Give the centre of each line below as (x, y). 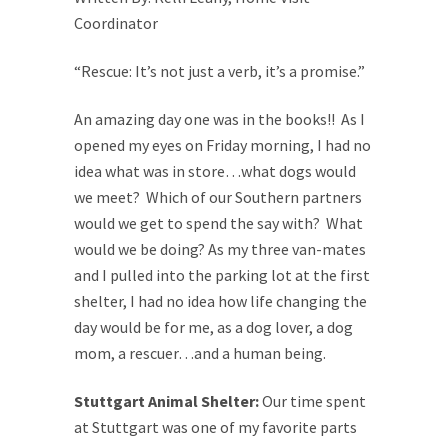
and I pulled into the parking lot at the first (222, 275)
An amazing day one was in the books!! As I (219, 119)
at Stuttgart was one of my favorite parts (215, 427)
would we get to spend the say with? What (218, 223)
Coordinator (116, 23)
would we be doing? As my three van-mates (220, 249)
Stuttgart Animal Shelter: (168, 401)
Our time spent (314, 401)
